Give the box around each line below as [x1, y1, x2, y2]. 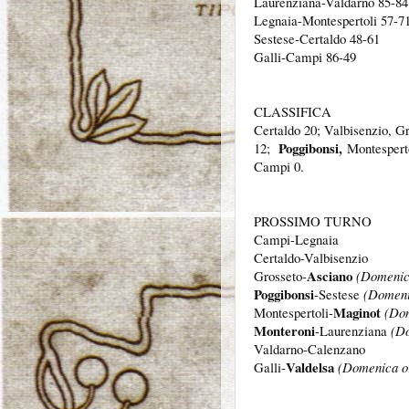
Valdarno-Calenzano [254, 340, 365, 359]
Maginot [333, 302, 381, 323]
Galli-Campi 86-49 [254, 47, 361, 67]
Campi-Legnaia [254, 230, 339, 249]
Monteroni [254, 320, 315, 341]
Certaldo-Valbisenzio [254, 248, 368, 267]
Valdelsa [286, 357, 338, 378]
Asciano [307, 266, 352, 287]
